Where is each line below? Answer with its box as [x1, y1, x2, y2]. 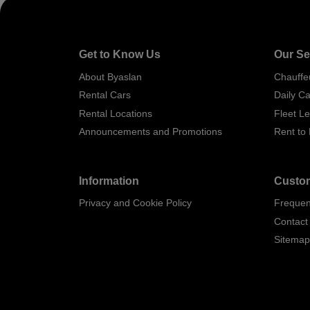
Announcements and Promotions [79, 126, 222, 138]
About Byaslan [79, 71, 142, 82]
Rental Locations [79, 107, 152, 119]
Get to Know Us [79, 48, 161, 61]
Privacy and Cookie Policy [79, 197, 192, 209]
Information [79, 174, 139, 187]
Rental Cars [79, 89, 131, 101]
